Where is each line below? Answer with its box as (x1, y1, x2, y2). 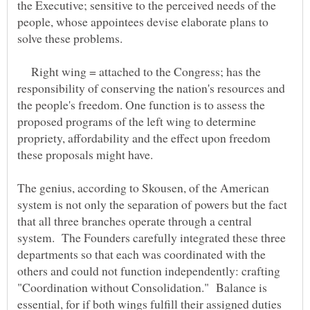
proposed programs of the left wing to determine (17, 113, 256, 130)
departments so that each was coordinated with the (17, 246, 266, 263)
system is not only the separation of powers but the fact (17, 196, 287, 213)
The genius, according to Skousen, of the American (17, 179, 269, 197)
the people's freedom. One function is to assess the (17, 96, 265, 113)
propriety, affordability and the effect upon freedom (17, 129, 271, 147)
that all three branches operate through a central (17, 212, 252, 230)
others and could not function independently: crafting (17, 262, 284, 280)
